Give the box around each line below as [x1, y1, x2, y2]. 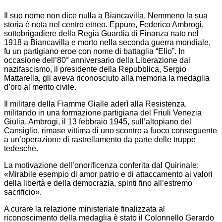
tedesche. [4, 144, 38, 153]
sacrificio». [4, 187, 42, 196]
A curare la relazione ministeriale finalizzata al [4, 204, 165, 213]
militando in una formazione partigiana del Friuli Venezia [4, 108, 202, 117]
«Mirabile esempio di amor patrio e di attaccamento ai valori [4, 169, 213, 178]
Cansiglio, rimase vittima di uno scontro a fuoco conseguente [4, 126, 217, 135]
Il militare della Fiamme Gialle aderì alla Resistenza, [4, 99, 187, 108]
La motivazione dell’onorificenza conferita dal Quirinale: [4, 161, 199, 169]
